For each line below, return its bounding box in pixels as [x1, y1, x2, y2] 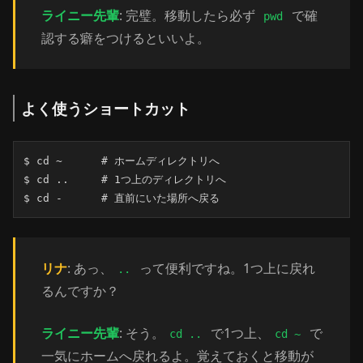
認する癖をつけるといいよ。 [41, 29, 210, 47]
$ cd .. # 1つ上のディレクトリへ [23, 173, 226, 186]
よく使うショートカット [21, 98, 190, 118]
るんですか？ [41, 282, 119, 300]
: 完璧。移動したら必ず [119, 6, 258, 24]
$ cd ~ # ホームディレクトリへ [23, 155, 220, 167]
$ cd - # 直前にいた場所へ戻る [23, 192, 220, 204]
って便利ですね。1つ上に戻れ [135, 259, 315, 277]
